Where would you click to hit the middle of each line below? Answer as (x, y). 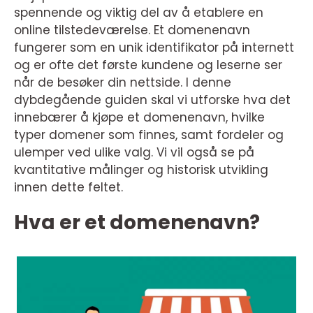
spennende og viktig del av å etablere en (139, 13)
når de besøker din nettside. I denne (123, 82)
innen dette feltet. (68, 187)
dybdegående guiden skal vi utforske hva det (152, 100)
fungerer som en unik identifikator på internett (154, 48)
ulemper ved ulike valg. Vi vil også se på (134, 152)
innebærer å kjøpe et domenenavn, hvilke (139, 117)
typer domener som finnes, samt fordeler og (149, 135)
